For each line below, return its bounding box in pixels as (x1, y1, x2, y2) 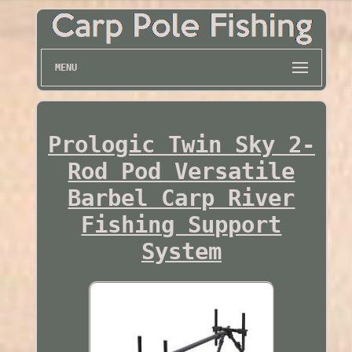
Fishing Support (81, 211, 282, 238)
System (141, 237, 222, 265)
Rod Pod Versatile (68, 157, 295, 185)
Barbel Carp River (68, 184, 295, 211)
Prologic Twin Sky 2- (47, 130, 315, 158)
